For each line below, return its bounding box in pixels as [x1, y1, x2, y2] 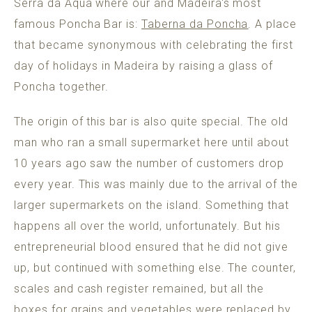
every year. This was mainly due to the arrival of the [14, 178, 298, 191]
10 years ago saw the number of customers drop [14, 157, 285, 170]
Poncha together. [14, 80, 109, 93]
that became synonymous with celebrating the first [14, 38, 294, 52]
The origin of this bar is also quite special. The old [14, 115, 288, 128]
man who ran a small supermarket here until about [14, 136, 290, 149]
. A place [248, 17, 297, 31]
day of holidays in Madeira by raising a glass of [14, 59, 274, 72]
